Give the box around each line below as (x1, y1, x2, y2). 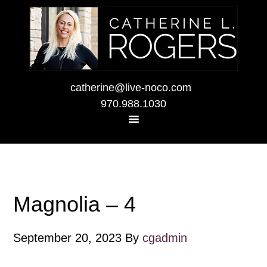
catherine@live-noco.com (70, 82, 191, 94)
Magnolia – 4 (13, 192, 136, 216)
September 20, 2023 (13, 231, 122, 244)
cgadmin (142, 231, 188, 244)
